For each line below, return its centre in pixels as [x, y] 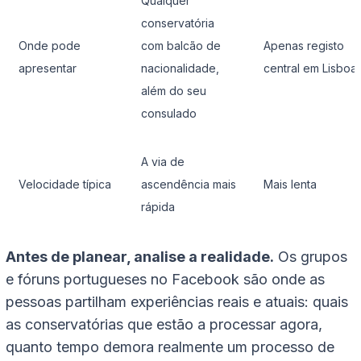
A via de [163, 162]
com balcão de [181, 46]
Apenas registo [304, 46]
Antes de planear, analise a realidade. [140, 257]
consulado [169, 114]
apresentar [48, 68]
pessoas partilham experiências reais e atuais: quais [177, 302]
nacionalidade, [180, 68]
